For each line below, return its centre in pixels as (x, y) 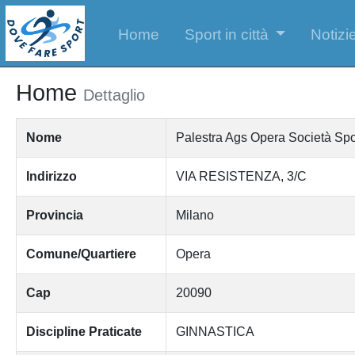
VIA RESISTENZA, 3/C (241, 176)
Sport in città (226, 34)
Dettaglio (114, 95)
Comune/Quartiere (81, 254)
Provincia (54, 215)
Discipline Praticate (84, 331)
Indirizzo (51, 176)
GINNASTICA (215, 331)
